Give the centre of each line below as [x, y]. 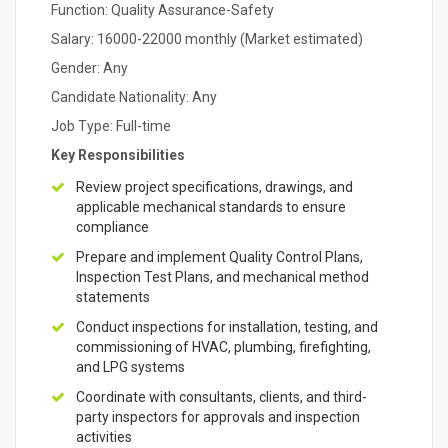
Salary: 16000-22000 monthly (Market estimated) [207, 39]
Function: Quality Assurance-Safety [162, 10]
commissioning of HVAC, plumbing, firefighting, [223, 347]
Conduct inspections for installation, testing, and [227, 327]
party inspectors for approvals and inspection [218, 417]
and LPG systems [130, 367]
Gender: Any [89, 68]
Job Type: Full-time [111, 126]
